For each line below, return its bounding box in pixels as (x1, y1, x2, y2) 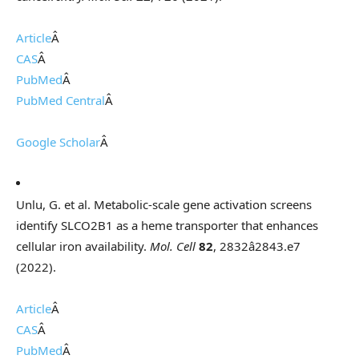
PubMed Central (16, 92, 105, 109)
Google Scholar (16, 134, 100, 151)
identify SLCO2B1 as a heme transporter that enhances (16, 217, 318, 234)
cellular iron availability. (16, 238, 150, 255)
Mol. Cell (150, 238, 196, 255)
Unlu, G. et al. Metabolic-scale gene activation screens (16, 196, 312, 213)
